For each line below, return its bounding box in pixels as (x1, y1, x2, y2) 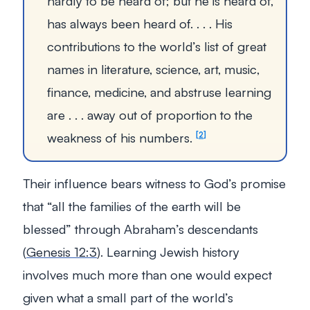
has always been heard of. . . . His (47, 15, 232, 32)
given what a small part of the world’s (23, 289, 233, 306)
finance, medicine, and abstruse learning (47, 84, 271, 100)
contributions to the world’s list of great (47, 38, 266, 55)
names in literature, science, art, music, (47, 61, 259, 77)
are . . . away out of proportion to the (47, 107, 253, 123)
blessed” (23, 221, 75, 237)
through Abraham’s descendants (75, 221, 258, 237)
